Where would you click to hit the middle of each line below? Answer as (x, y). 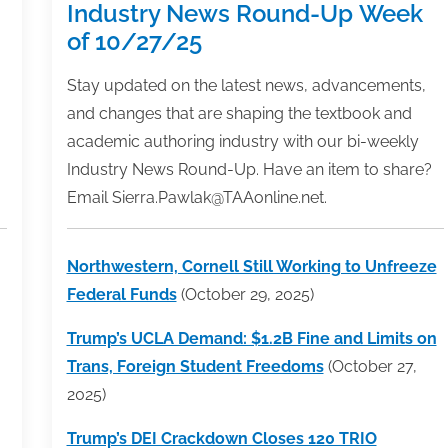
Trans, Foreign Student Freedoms (195, 366)
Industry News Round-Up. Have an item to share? (249, 169)
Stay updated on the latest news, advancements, (246, 85)
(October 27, (370, 366)
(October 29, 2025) (245, 294)
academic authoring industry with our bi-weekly (242, 141)
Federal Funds (121, 294)
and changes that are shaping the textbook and (239, 113)
